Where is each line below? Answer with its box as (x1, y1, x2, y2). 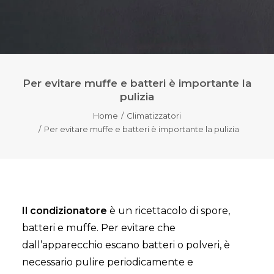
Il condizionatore (22, 205, 107, 217)
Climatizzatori (127, 111, 181, 120)
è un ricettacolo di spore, (107, 205, 230, 217)
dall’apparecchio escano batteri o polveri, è (22, 239, 230, 251)
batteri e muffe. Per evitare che (22, 222, 176, 234)
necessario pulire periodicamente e (22, 256, 193, 268)
